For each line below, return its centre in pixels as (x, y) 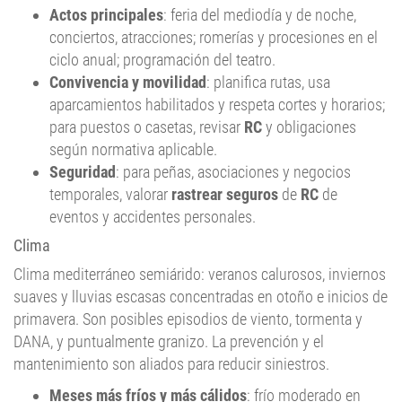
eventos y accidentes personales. (153, 187)
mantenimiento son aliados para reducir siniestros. (171, 334)
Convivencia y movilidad (128, 52)
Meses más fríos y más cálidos (148, 366)
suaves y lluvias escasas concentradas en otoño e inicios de (201, 267)
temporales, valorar (110, 165)
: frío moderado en (304, 366)
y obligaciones (309, 97)
